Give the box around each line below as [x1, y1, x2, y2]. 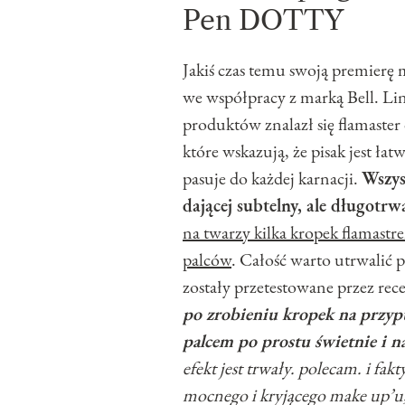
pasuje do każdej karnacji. [183, 166, 362, 191]
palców [183, 248, 231, 272]
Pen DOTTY [183, 4, 344, 38]
